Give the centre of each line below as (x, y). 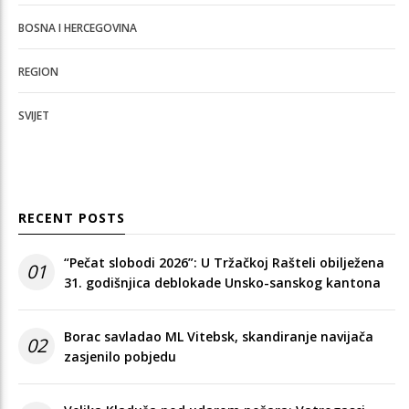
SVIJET (34, 115)
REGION (38, 71)
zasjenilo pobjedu (120, 356)
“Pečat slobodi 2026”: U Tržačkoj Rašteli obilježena (224, 262)
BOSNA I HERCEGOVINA (78, 27)
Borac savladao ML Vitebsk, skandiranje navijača (219, 336)
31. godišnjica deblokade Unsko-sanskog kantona (222, 282)
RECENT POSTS (72, 217)
